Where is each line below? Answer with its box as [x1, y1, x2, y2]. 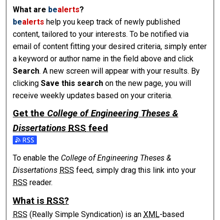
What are [13, 4, 49, 14]
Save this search [41, 78, 104, 88]
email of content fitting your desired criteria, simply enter [13, 41, 207, 51]
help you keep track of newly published [44, 17, 181, 27]
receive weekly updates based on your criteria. [13, 90, 173, 100]
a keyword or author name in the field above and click [13, 54, 194, 63]
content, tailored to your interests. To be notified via [13, 29, 189, 39]
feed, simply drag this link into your [74, 165, 196, 175]
